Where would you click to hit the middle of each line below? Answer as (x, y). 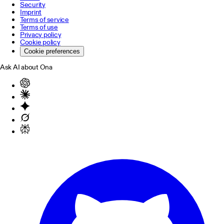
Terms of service (44, 20)
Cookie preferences (52, 51)
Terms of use (39, 27)
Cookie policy (40, 42)
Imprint (31, 12)
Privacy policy (41, 35)
